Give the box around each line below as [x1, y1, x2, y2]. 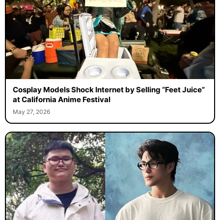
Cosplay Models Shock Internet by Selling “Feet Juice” [12, 84, 205, 94]
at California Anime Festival [12, 94, 110, 104]
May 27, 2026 [12, 108, 50, 115]
